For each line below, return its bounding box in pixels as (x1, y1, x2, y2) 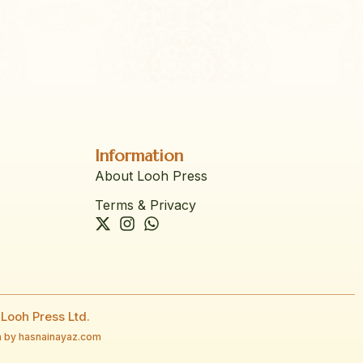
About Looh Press (95, 168, 207, 185)
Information (95, 146, 183, 167)
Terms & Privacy (95, 197, 196, 214)
